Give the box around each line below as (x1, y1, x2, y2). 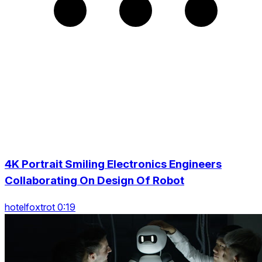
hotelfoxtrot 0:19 (5, 201, 75, 213)
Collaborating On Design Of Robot (5, 173, 184, 187)
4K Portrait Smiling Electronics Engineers (5, 157, 222, 171)
